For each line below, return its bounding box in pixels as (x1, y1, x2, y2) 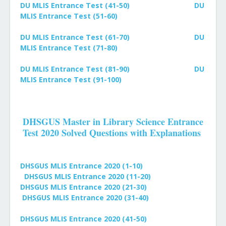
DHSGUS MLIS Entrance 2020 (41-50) (20, 214, 147, 223)
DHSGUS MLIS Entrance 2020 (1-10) (20, 161, 143, 171)
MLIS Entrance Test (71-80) (20, 43, 118, 52)
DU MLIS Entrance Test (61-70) (20, 32, 130, 42)
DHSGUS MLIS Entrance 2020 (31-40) (22, 193, 149, 202)
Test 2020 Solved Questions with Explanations (22, 126, 201, 139)
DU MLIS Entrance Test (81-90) (20, 64, 130, 74)
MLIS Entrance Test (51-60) (20, 11, 118, 21)
